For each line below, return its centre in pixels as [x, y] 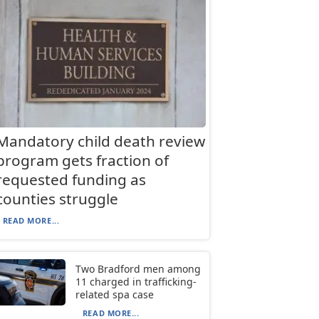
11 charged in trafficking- [136, 282]
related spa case [114, 295]
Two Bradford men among [138, 269]
